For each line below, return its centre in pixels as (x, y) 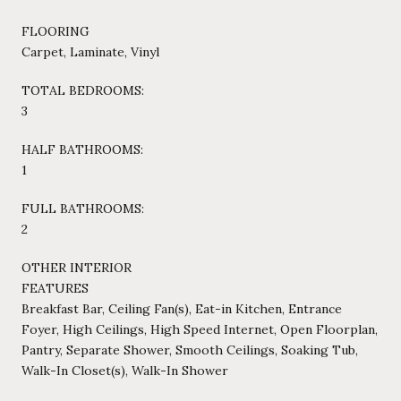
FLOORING (55, 31)
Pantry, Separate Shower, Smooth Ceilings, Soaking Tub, (190, 350)
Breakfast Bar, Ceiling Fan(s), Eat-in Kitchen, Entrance (182, 308)
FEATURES (55, 288)
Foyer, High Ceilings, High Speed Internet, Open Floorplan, (200, 329)
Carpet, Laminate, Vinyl (90, 51)
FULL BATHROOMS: (83, 208)
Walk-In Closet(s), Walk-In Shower (125, 370)
